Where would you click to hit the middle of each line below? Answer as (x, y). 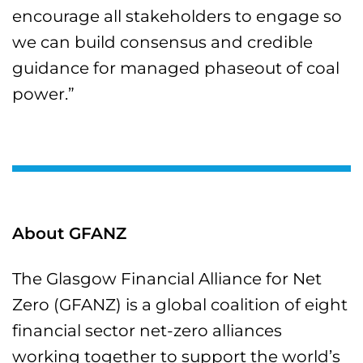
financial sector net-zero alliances (147, 331)
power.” (44, 94)
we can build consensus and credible (163, 42)
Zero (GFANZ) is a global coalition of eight (180, 305)
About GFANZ (70, 233)
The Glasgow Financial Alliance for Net (167, 279)
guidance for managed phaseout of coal (176, 68)
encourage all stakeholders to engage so (177, 16)
